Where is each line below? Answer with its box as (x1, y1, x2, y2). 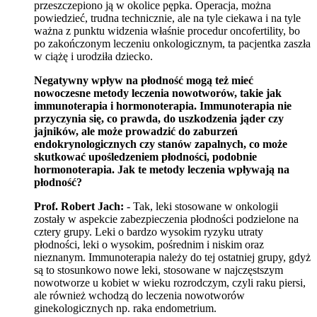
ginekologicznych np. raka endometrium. (34, 301, 217, 314)
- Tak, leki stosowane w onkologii (124, 200, 278, 212)
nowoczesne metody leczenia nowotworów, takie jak (34, 86, 282, 99)
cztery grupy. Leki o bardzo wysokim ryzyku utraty (34, 225, 263, 238)
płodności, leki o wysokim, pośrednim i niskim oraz (34, 238, 264, 250)
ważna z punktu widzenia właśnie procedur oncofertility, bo (34, 24, 300, 37)
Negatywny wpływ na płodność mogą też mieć (34, 74, 253, 86)
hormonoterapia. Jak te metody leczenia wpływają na (34, 163, 289, 175)
